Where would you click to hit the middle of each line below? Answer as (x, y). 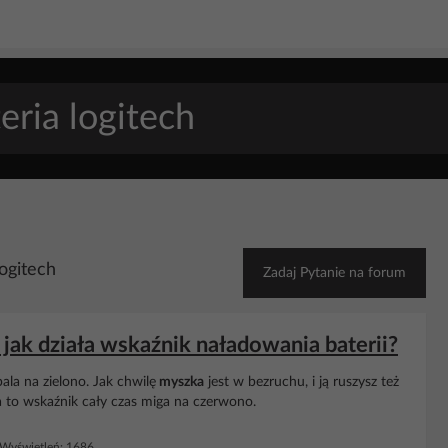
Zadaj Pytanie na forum (334, 273)
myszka (180, 382)
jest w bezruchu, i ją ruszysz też (301, 382)
